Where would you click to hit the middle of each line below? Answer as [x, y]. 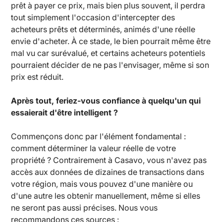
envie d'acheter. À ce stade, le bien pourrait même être [111, 41]
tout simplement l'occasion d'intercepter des [93, 17]
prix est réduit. [37, 77]
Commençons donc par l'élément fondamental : [99, 136]
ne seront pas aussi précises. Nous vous [84, 207]
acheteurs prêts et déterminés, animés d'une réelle [103, 29]
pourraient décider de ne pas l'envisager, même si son [110, 65]
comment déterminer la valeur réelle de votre [94, 148]
